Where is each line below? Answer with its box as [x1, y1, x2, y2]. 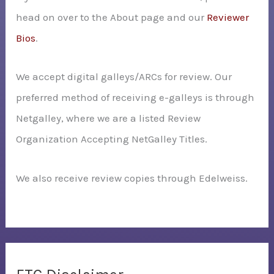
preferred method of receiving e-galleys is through [16, 91, 255, 104]
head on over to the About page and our [16, 10, 207, 23]
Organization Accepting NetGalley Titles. [16, 133, 208, 146]
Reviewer [207, 10, 250, 23]
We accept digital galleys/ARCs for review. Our [16, 70, 232, 83]
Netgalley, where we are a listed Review [16, 112, 201, 125]
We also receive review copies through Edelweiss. [16, 172, 248, 185]
